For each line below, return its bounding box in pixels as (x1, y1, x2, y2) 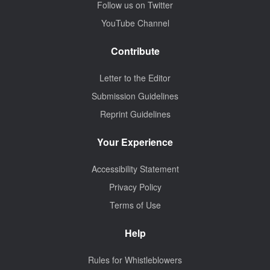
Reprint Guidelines (99, 107, 171, 120)
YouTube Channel (101, 16, 169, 29)
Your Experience (97, 134, 173, 149)
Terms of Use (109, 198, 161, 211)
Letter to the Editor (99, 71, 171, 84)
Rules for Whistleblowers (88, 253, 182, 266)
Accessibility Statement (91, 162, 179, 175)
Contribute (110, 43, 160, 58)
